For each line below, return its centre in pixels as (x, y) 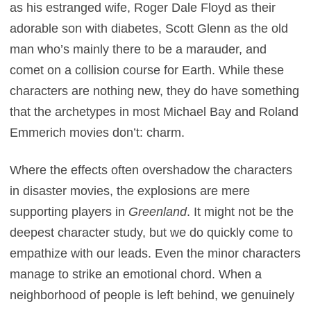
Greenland (158, 212)
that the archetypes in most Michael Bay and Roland (154, 112)
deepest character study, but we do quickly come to (152, 233)
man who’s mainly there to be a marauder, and (138, 49)
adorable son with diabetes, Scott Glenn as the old (149, 28)
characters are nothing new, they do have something (155, 91)
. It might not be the (241, 212)
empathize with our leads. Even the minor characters (155, 253)
